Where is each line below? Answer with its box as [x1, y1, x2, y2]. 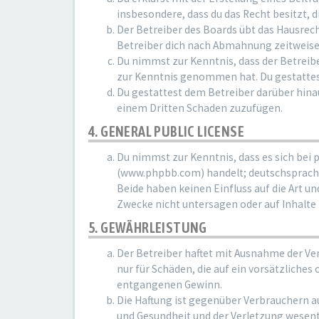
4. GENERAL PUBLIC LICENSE [88, 123, 244, 140]
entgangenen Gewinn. [117, 278, 222, 291]
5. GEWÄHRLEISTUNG [88, 219, 207, 236]
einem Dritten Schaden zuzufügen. [117, 101, 283, 115]
